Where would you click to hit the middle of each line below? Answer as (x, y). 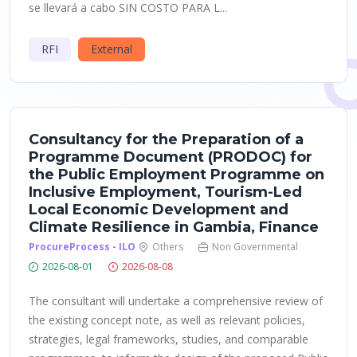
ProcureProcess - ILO (82, 247)
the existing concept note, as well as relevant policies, (167, 320)
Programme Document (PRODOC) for (171, 157)
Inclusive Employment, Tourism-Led (165, 192)
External (112, 49)
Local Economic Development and (159, 210)
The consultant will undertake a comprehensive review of (176, 301)
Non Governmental (255, 247)
